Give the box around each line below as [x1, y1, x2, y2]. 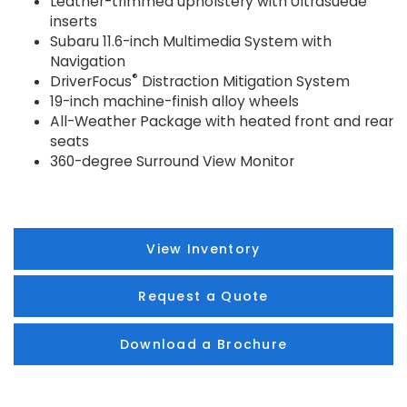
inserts [50, 11, 97, 31]
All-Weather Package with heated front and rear [50, 111, 393, 131]
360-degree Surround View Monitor [50, 151, 294, 171]
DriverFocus [50, 71, 132, 91]
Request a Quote [138, 287, 269, 306]
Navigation [50, 51, 125, 71]
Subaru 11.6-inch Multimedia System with [50, 31, 332, 51]
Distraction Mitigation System [138, 71, 350, 91]
